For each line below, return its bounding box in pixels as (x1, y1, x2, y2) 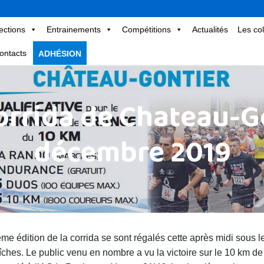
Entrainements (46, 24, 101, 34)
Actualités (192, 24, 228, 34)
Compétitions (121, 24, 171, 34)
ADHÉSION (38, 48, 81, 58)
